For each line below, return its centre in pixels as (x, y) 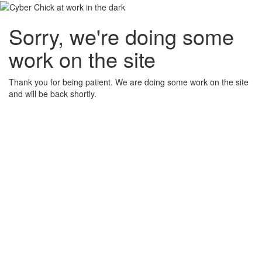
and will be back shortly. (53, 94)
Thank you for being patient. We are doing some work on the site (129, 82)
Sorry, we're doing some (121, 36)
